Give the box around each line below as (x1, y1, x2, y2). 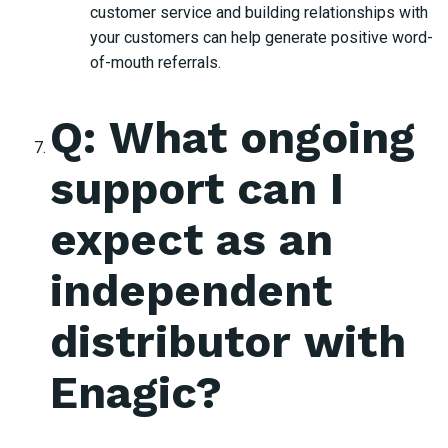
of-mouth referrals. (90, 52, 221, 72)
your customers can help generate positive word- (90, 27, 433, 47)
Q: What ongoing (50, 110, 415, 164)
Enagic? (50, 365, 222, 419)
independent (50, 263, 332, 317)
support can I (50, 161, 344, 215)
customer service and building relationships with (90, 2, 428, 22)
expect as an (50, 212, 333, 266)
